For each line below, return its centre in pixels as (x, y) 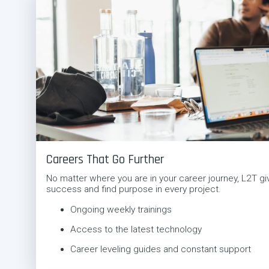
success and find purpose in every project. (133, 189)
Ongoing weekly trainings (121, 209)
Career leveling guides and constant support (160, 249)
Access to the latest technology (136, 229)
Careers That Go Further (105, 160)
